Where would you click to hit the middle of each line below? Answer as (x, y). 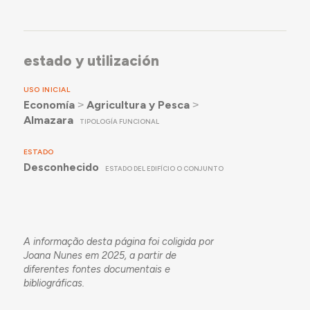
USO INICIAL (47, 90)
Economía (49, 105)
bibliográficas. (54, 283)
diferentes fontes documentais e (97, 270)
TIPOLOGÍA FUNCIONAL (120, 122)
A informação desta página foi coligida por (118, 242)
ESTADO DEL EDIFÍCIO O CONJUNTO (165, 169)
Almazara (48, 120)
